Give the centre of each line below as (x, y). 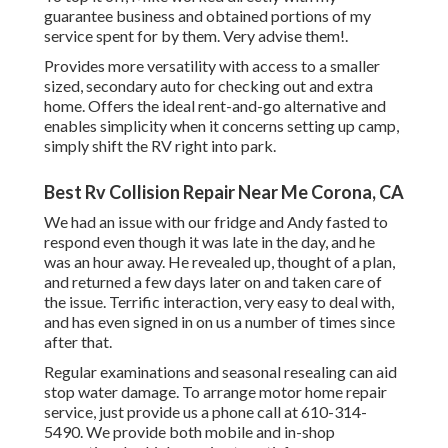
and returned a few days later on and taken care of (213, 282)
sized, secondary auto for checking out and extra (208, 86)
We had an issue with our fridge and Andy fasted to (216, 222)
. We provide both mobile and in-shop (207, 432)
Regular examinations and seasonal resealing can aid (220, 372)
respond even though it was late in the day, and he (209, 242)
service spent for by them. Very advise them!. (196, 36)
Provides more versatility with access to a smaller (212, 66)
